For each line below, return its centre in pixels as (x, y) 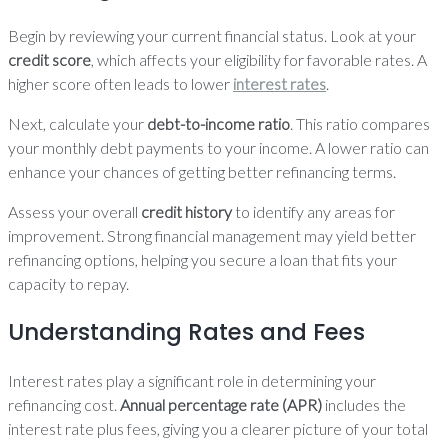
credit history (186, 211)
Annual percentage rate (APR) (221, 404)
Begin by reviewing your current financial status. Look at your (212, 35)
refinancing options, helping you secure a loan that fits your (202, 259)
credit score (49, 59)
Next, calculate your (77, 123)
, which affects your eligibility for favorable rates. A (259, 59)
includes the (364, 404)
